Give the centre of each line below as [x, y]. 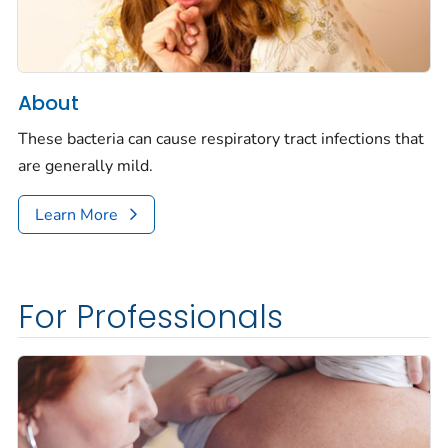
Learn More [76, 214]
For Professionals [150, 316]
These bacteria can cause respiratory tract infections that [221, 138]
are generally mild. [85, 165]
